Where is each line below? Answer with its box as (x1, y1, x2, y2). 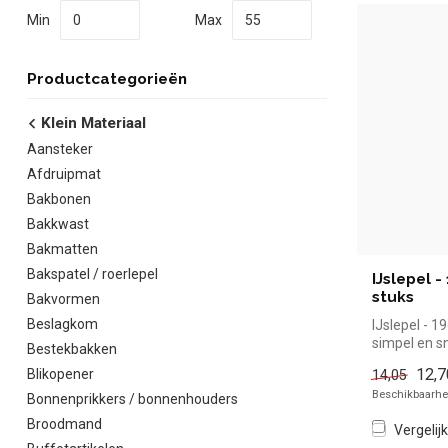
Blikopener (27, 366, 94, 382)
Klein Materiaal (37, 114, 146, 132)
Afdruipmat (27, 166, 101, 182)
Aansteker (27, 141, 93, 157)
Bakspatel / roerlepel (27, 266, 158, 282)
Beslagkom (27, 316, 98, 332)
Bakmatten (27, 241, 98, 257)
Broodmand (27, 416, 102, 432)
